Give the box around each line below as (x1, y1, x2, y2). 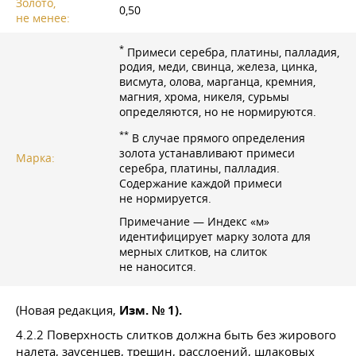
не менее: (16, 10, 70, 25)
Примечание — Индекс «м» (119, 214, 269, 229)
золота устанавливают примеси (119, 145, 295, 161)
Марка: (16, 150, 55, 165)
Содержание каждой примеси (119, 176, 282, 191)
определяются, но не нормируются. (119, 105, 316, 119)
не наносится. (119, 259, 196, 274)
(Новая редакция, (16, 301, 119, 318)
